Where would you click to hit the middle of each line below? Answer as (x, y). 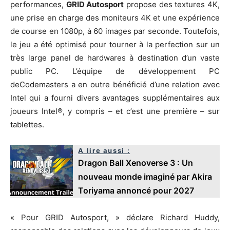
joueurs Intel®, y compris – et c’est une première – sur (115, 111)
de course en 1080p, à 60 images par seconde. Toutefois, (115, 31)
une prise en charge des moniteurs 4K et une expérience (115, 17)
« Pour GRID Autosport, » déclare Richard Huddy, (115, 217)
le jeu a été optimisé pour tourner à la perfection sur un (115, 44)
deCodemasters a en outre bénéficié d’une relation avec (115, 84)
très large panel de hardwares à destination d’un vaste (115, 57)
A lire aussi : (104, 150)
